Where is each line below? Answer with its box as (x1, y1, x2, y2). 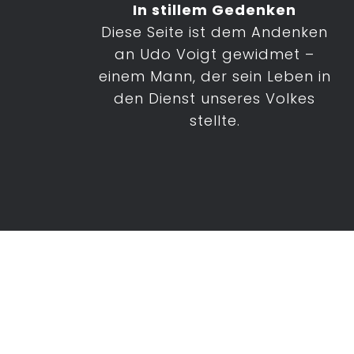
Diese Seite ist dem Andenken (101, 22, 329, 42)
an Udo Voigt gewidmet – (115, 44, 315, 64)
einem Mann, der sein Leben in (98, 66, 331, 86)
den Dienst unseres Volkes (114, 88, 316, 108)
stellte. (189, 111, 240, 130)
